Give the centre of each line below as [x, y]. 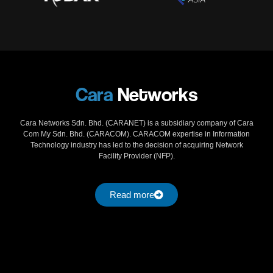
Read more [132, 194]
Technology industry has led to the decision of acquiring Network [136, 145]
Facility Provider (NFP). [136, 156]
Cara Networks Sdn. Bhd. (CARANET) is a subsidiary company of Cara [136, 123]
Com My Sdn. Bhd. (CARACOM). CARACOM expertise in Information [136, 134]
